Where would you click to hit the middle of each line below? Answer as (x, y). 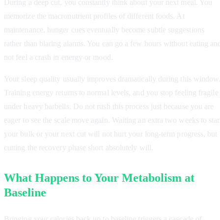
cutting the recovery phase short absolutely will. (79, 148)
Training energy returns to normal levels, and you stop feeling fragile (111, 93)
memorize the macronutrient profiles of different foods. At (94, 16)
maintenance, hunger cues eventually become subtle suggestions (104, 30)
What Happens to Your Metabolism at (99, 178)
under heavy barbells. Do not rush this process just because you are (109, 107)
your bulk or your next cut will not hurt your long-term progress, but (111, 134)
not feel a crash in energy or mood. (58, 57)
